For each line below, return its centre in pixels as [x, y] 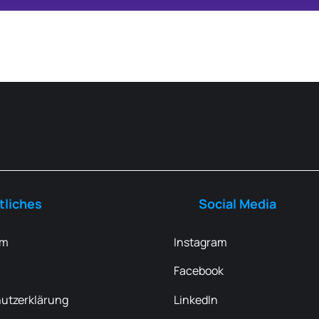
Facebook [198, 271]
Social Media [237, 203]
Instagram [200, 242]
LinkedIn [195, 300]
